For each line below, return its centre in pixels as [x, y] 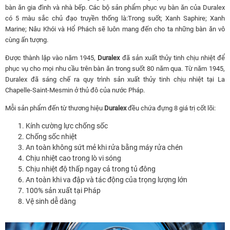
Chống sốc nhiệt [51, 136]
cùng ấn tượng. [27, 40]
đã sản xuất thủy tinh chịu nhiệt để [172, 57]
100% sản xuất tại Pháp [63, 190]
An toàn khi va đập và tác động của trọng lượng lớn [107, 179]
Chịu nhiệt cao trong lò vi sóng [73, 158]
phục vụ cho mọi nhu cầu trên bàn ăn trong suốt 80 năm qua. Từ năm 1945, [115, 68]
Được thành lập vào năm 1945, [52, 57]
